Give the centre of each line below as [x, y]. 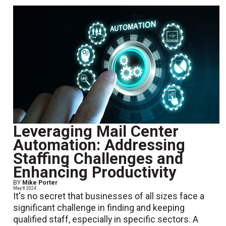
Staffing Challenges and [98, 159]
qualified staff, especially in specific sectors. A [106, 220]
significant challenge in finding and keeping [99, 208]
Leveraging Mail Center [96, 132]
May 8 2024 [25, 188]
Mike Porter [40, 183]
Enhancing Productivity [95, 173]
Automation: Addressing [99, 145]
